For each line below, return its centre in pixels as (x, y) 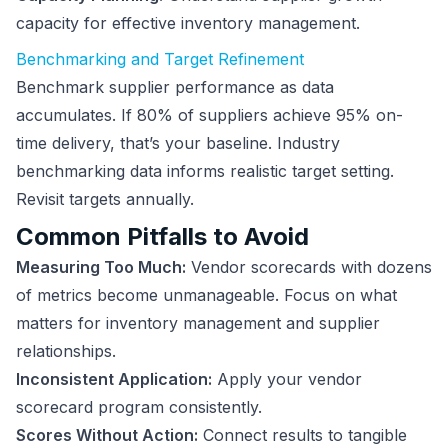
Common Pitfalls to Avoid (162, 236)
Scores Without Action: (107, 435)
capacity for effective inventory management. (188, 23)
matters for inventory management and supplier (198, 323)
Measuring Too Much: (101, 267)
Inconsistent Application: (114, 379)
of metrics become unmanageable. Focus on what (206, 295)
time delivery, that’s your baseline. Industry (178, 143)
